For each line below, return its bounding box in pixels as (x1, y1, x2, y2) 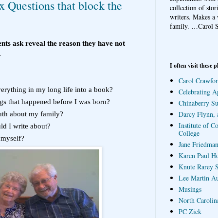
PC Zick (178, 207, 201, 217)
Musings (178, 184, 201, 194)
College (178, 128, 200, 138)
